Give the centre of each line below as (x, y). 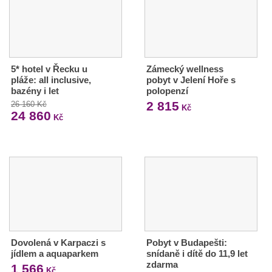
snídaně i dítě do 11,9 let (197, 253)
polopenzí (167, 90)
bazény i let (35, 90)
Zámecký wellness (185, 69)
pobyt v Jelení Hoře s (191, 80)
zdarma (162, 264)
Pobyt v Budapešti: (186, 242)
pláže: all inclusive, (51, 80)
